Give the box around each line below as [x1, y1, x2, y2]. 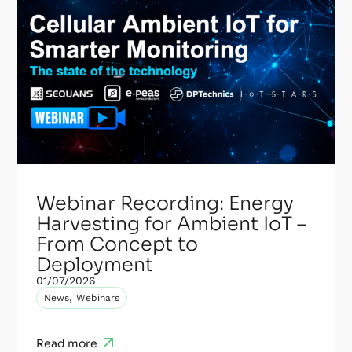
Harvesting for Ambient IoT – [36, 212, 307, 236]
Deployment [36, 253, 154, 277]
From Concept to [36, 233, 199, 257]
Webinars [76, 292, 120, 304]
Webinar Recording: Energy [36, 192, 295, 216]
